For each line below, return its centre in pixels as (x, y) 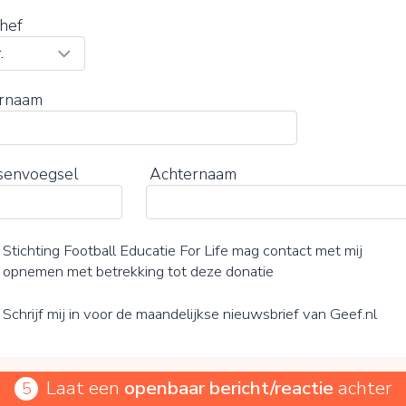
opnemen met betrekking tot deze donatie (139, 272)
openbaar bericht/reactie (228, 387)
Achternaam (193, 174)
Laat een (85, 387)
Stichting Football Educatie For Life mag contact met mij (183, 251)
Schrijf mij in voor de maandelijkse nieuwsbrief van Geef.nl (190, 314)
